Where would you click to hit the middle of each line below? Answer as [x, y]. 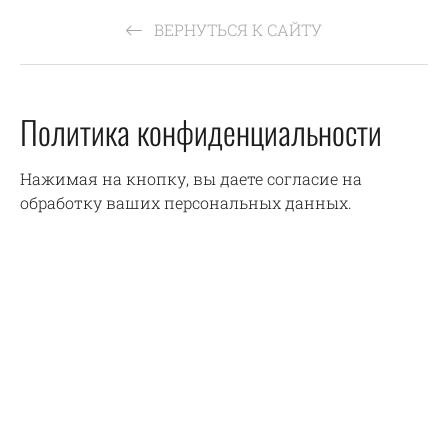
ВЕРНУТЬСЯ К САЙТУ [236, 29]
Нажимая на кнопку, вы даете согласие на [191, 178]
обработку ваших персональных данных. [186, 202]
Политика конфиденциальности [201, 131]
